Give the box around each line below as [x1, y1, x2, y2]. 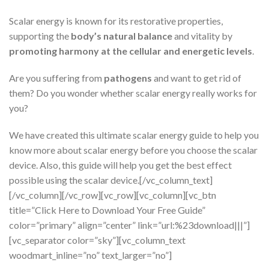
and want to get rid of [152, 72, 241, 83]
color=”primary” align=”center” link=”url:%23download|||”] [9, 219, 250, 231]
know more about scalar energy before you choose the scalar [9, 144, 258, 156]
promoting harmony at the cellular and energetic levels [9, 45, 252, 56]
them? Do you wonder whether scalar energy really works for [9, 87, 257, 98]
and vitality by [172, 30, 232, 41]
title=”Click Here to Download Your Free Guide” [9, 204, 205, 216]
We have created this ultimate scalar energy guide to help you [9, 129, 259, 141]
